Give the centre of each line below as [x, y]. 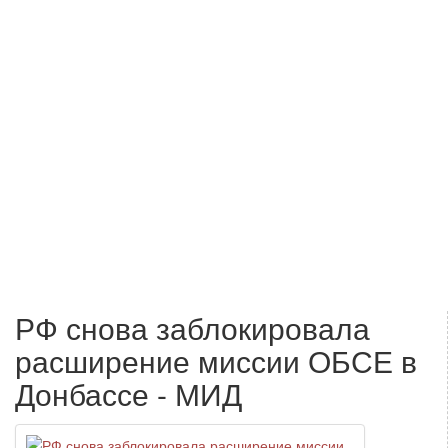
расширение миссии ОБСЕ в [216, 360]
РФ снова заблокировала [192, 327]
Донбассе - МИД [128, 393]
